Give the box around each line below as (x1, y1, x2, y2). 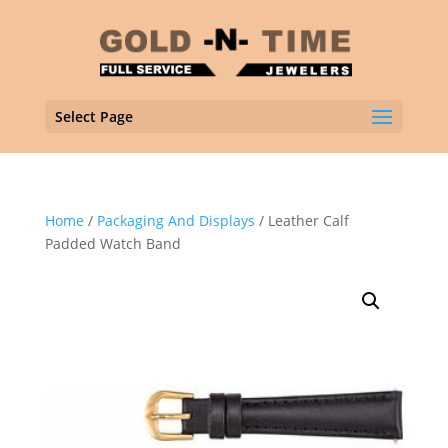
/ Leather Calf (254, 211, 349, 230)
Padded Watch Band (44, 234, 181, 253)
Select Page (54, 107, 133, 126)
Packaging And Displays (96, 211, 255, 230)
